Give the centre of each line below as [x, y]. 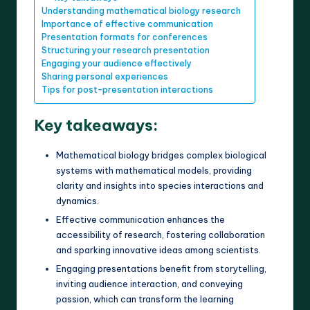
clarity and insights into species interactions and [160, 185]
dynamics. [77, 200]
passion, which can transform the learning [145, 299]
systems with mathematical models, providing [154, 170]
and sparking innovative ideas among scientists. [158, 249]
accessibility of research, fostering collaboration [161, 234]
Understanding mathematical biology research [141, 10]
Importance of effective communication [127, 24]
